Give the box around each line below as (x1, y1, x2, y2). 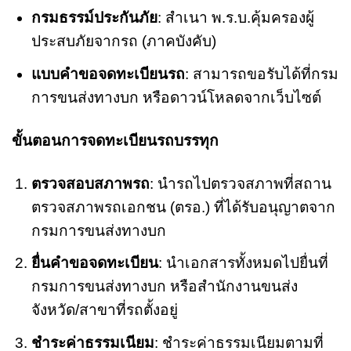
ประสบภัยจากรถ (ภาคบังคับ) (31, 33, 216, 50)
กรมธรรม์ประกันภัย (31, 9, 157, 27)
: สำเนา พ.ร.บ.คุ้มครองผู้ (157, 9, 314, 27)
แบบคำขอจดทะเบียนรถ (31, 65, 185, 82)
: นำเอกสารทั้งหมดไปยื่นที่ (157, 255, 328, 272)
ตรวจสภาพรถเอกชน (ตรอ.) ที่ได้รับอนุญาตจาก (31, 198, 335, 215)
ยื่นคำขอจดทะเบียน (31, 255, 158, 272)
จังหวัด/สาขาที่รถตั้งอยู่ (31, 302, 178, 319)
